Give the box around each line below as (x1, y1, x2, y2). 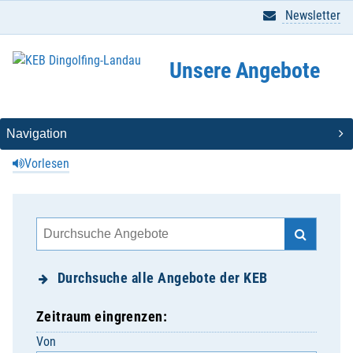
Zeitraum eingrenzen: (36, 308, 168, 325)
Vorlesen (24, 156, 69, 171)
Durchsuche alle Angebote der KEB (57, 269, 268, 286)
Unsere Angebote (169, 57, 320, 84)
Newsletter (282, 8, 340, 23)
